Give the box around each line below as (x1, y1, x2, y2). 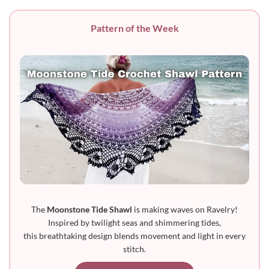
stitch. (123, 243, 146, 254)
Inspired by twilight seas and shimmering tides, (48, 217, 221, 228)
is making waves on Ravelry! (132, 204, 238, 214)
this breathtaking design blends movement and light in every (23, 230, 246, 241)
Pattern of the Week (90, 22, 179, 34)
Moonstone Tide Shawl (47, 204, 132, 214)
